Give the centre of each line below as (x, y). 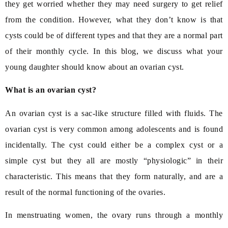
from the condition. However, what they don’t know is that (114, 19)
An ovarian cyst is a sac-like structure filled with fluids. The (114, 113)
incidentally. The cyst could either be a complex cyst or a (114, 145)
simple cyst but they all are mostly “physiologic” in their (114, 160)
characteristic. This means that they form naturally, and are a (114, 176)
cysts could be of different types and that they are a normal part (114, 35)
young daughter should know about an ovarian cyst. (95, 67)
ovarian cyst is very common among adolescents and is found (114, 129)
